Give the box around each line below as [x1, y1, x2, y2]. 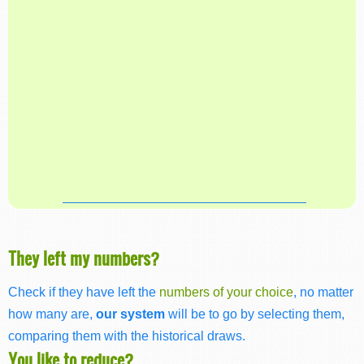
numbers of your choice [159, 284, 293, 300]
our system [96, 306, 165, 322]
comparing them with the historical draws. [8, 328, 245, 344]
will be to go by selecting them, [165, 306, 344, 322]
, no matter [293, 284, 353, 300]
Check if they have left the [8, 284, 159, 300]
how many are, [8, 306, 96, 322]
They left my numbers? [8, 245, 159, 270]
